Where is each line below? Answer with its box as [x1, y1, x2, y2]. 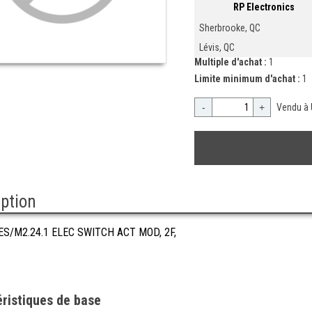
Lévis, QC [199, 42, 235, 54]
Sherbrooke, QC [199, 22, 260, 34]
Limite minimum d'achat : [194, 73, 302, 85]
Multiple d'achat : [194, 56, 269, 68]
